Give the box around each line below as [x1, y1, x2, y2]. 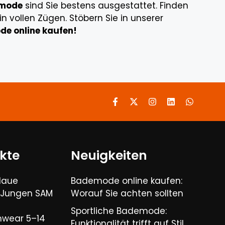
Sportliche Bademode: [71, 205, 167, 217]
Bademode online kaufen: [71, 175, 183, 187]
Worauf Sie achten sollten [71, 187, 184, 199]
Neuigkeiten [71, 147, 148, 164]
